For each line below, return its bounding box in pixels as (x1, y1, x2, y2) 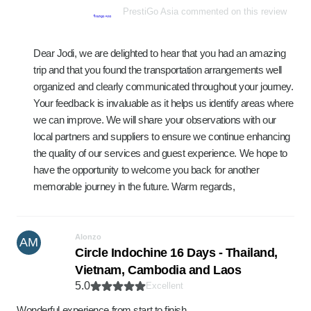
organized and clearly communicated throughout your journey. (33, 81, 294, 92)
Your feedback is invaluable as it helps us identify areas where (33, 97, 294, 109)
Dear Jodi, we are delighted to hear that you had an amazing (33, 47, 286, 59)
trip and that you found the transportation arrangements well (33, 64, 282, 76)
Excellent (146, 280, 183, 291)
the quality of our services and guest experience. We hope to (33, 147, 287, 159)
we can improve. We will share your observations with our (33, 114, 276, 126)
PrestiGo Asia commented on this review (123, 6, 287, 17)
